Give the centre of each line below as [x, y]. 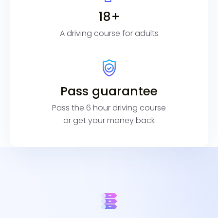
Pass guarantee [109, 91]
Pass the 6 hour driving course [109, 108]
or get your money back [109, 120]
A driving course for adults [109, 33]
